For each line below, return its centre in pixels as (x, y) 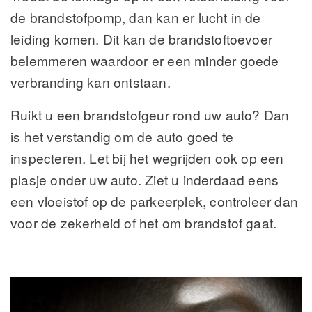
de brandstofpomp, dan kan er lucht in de (136, 17)
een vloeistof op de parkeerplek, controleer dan (155, 201)
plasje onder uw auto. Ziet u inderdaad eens (145, 180)
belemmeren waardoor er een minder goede (145, 61)
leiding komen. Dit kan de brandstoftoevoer (142, 39)
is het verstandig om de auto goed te (122, 136)
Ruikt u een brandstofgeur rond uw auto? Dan (150, 115)
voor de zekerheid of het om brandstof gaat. (144, 223)
